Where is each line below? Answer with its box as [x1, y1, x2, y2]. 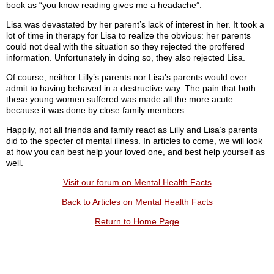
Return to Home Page [95, 217, 179, 227]
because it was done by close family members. [6, 105, 187, 116]
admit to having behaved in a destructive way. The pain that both [6, 83, 256, 94]
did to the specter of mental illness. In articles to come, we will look [6, 136, 262, 146]
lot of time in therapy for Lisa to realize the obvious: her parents [6, 31, 251, 41]
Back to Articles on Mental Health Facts [61, 197, 213, 207]
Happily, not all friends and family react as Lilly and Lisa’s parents [6, 125, 257, 135]
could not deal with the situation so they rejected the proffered [6, 42, 245, 52]
